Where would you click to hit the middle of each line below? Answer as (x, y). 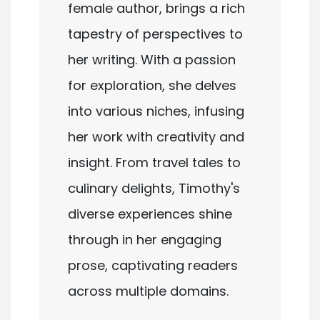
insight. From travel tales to (154, 162)
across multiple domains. (148, 291)
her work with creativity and (156, 136)
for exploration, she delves (152, 85)
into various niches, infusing (156, 111)
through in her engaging (145, 239)
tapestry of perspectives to (155, 34)
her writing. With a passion (152, 59)
